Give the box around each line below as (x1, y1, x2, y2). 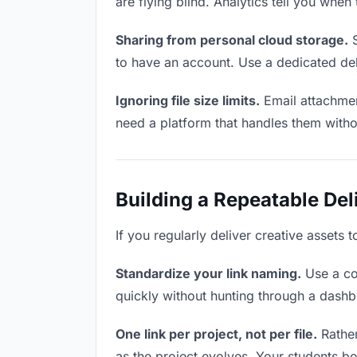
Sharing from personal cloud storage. (116, 32, 348, 48)
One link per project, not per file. (116, 326, 317, 342)
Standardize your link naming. (116, 265, 301, 281)
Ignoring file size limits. (116, 92, 260, 108)
